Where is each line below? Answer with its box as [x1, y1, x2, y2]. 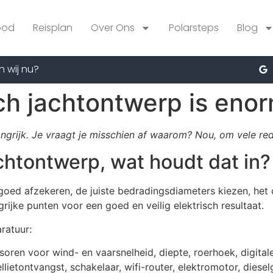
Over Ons [90, 21, 135, 35]
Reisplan [32, 21, 73, 35]
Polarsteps [168, 21, 219, 35]
